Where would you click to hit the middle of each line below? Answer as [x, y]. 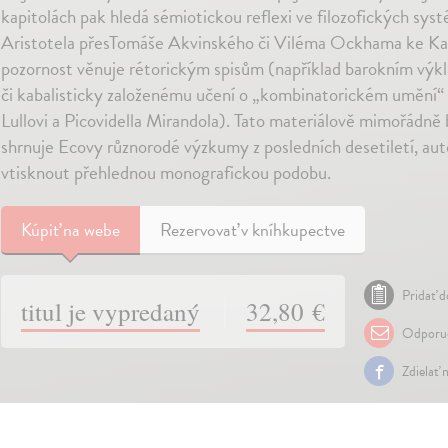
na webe [91, 229]
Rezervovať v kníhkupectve [252, 229]
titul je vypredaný [110, 311]
